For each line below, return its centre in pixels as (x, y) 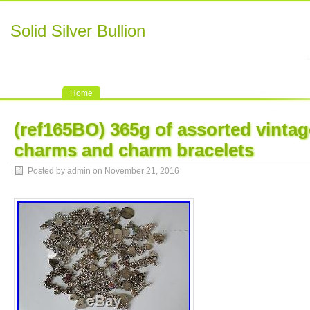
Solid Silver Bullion (78, 31)
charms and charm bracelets (134, 150)
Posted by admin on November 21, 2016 (103, 171)
